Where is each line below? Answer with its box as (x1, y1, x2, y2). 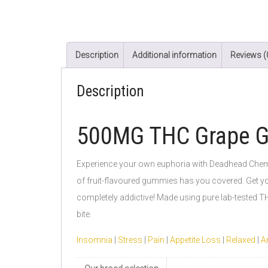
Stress (118, 235, 142, 245)
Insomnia (77, 235, 112, 245)
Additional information (132, 50, 217, 60)
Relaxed (226, 235, 255, 245)
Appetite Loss (170, 235, 221, 245)
